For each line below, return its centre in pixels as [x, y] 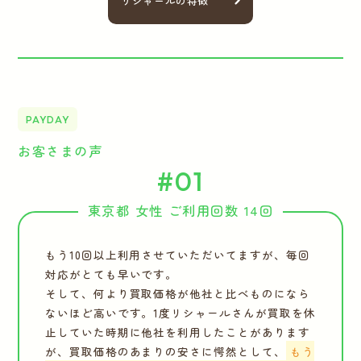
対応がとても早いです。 [111, 274]
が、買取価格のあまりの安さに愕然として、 [165, 351]
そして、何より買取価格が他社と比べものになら [177, 293]
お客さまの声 [60, 151]
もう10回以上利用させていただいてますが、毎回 [177, 254]
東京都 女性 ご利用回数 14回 [180, 211]
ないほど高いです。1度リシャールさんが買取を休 [180, 312]
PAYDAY [48, 120]
